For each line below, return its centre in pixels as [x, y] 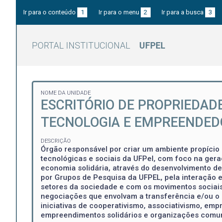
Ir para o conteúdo [50, 12]
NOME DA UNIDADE [66, 93]
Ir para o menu [119, 12]
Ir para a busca [183, 12]
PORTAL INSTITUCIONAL [81, 45]
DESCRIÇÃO [56, 141]
